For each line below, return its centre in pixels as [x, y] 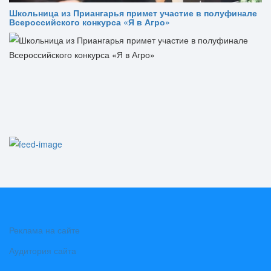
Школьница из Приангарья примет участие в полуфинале [133, 12]
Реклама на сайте [44, 230]
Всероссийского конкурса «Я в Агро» [90, 21]
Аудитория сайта [43, 250]
